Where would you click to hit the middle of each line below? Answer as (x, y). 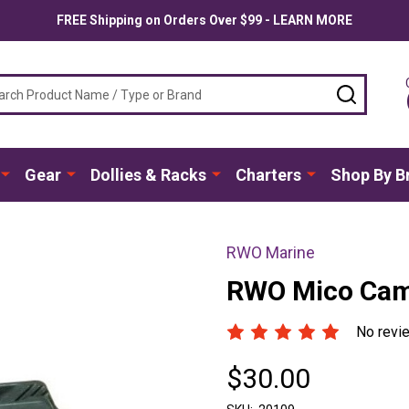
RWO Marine (271, 252)
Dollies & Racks (148, 174)
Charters (268, 174)
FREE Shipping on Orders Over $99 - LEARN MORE (204, 20)
